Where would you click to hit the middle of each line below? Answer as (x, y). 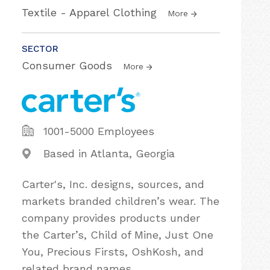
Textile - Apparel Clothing (91, 12)
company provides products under (111, 218)
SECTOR (40, 49)
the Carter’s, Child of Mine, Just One (118, 235)
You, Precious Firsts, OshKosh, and (113, 252)
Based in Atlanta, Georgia (109, 153)
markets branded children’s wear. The (121, 201)
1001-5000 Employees (99, 131)
